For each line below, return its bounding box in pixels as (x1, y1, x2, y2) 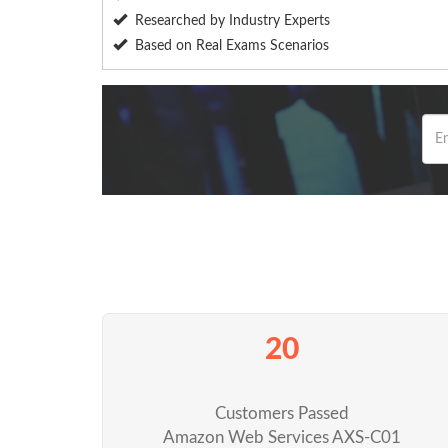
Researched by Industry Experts (135, 14, 330, 29)
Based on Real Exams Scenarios (135, 39, 329, 54)
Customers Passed (215, 405, 349, 423)
